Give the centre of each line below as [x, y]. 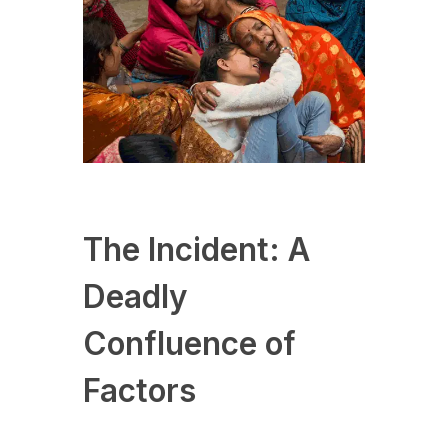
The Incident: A [196, 250]
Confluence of [189, 344]
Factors [139, 391]
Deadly [135, 297]
